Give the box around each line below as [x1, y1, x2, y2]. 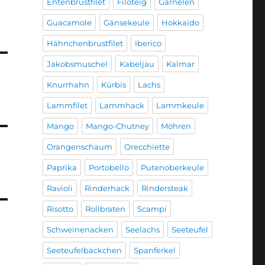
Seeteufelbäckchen [46, 245, 122, 255]
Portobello [88, 162, 129, 172]
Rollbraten [85, 203, 125, 214]
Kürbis [101, 79, 126, 89]
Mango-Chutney [85, 121, 149, 131]
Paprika [46, 162, 77, 172]
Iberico [134, 38, 161, 48]
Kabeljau [119, 59, 154, 69]
